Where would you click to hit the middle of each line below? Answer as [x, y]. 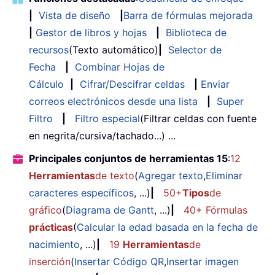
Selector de [195, 49]
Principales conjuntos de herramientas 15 [128, 158]
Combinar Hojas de [120, 67]
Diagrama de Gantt [110, 210]
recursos [49, 49]
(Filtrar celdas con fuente [198, 118]
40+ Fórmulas [215, 210]
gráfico [45, 210]
